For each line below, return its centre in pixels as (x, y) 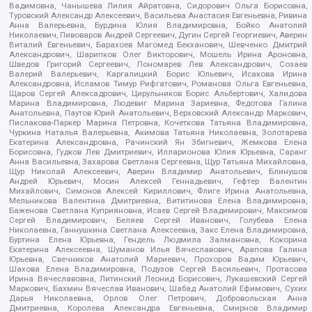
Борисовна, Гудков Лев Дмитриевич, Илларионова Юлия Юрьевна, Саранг (158, 152)
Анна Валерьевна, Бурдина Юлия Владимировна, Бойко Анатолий (158, 25)
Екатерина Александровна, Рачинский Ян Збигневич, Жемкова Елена (158, 142)
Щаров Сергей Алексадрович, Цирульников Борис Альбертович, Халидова (158, 94)
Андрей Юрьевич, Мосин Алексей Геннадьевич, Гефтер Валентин (158, 181)
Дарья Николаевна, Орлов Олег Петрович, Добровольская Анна (158, 298)
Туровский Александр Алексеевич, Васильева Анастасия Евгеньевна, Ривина (158, 16)
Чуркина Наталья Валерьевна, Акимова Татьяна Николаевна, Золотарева (158, 133)
